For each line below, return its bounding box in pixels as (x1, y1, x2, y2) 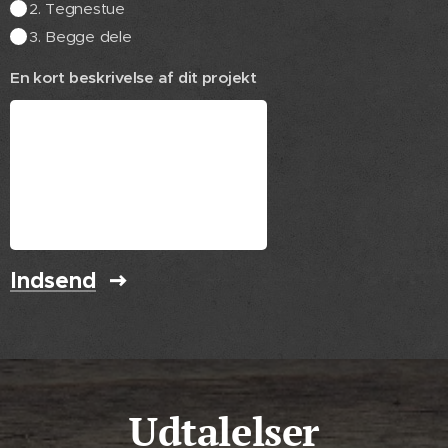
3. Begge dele (29, 26, 132, 46)
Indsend (10, 265, 96, 294)
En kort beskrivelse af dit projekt (10, 67, 257, 87)
